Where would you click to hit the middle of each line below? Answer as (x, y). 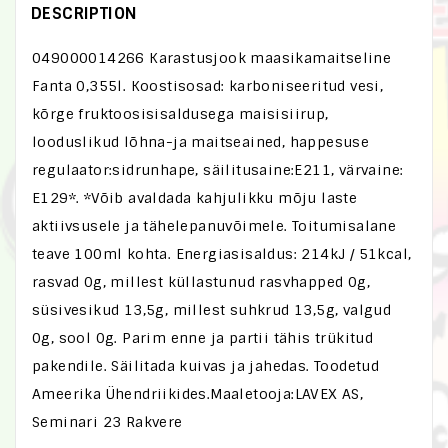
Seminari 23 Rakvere (107, 422)
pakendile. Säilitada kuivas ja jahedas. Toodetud (206, 366)
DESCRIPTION (84, 13)
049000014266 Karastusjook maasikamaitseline (212, 58)
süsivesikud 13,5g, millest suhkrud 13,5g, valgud (212, 310)
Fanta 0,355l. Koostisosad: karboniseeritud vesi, (208, 86)
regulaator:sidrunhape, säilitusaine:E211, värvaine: (218, 170)
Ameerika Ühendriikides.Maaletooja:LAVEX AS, (198, 394)
